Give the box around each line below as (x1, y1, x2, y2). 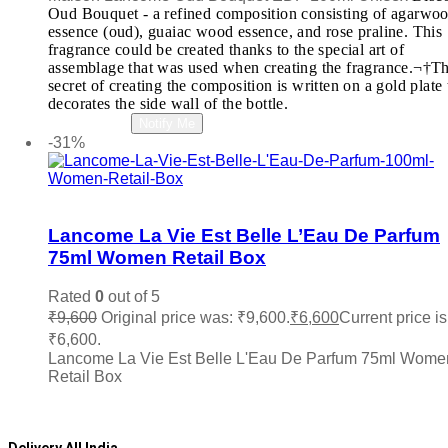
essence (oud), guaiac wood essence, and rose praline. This (48, 23, 443, 41)
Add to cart (48, 385, 124, 403)
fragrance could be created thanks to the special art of (48, 41, 404, 59)
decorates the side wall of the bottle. (48, 95, 289, 113)
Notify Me (139, 116, 195, 132)
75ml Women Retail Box (48, 247, 266, 269)
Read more (48, 114, 127, 132)
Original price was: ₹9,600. (101, 308, 290, 326)
